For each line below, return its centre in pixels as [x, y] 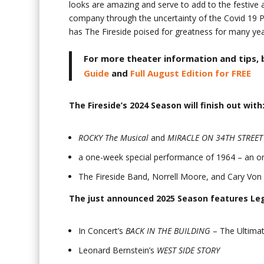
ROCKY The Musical [114, 138]
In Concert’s [102, 231]
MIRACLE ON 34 [197, 138]
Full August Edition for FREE [191, 73]
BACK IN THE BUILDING [168, 231]
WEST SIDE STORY [189, 250]
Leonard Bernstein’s [118, 250]
